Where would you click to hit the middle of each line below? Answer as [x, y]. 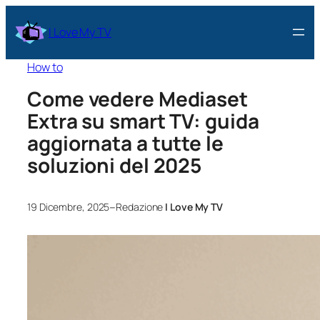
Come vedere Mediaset [137, 99]
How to [45, 67]
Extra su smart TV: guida [143, 121]
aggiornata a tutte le [125, 143]
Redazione [141, 207]
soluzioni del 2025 [115, 165]
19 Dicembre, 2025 [69, 207]
